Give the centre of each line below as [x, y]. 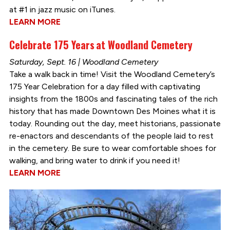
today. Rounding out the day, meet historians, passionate [115, 123]
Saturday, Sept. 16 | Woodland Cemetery [83, 62]
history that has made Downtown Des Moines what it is [112, 111]
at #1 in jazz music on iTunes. [62, 9]
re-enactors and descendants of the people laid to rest [111, 136]
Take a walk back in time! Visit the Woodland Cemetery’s [112, 74]
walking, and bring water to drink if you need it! [94, 160]
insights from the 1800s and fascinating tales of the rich [113, 99]
